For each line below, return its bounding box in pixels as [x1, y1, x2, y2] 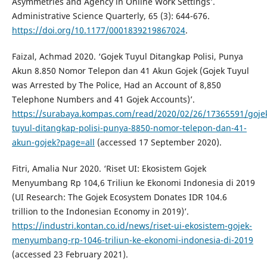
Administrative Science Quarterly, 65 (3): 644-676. [11, 10, 210, 22]
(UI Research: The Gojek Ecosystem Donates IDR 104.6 [11, 191, 227, 203]
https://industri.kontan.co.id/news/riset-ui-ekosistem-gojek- [11, 220, 252, 232]
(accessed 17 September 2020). [94, 136, 222, 148]
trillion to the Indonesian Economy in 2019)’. [11, 206, 189, 218]
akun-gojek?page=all [11, 136, 95, 148]
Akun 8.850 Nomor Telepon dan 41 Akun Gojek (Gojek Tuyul [11, 65, 249, 77]
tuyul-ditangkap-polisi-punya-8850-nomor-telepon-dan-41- [11, 122, 247, 134]
